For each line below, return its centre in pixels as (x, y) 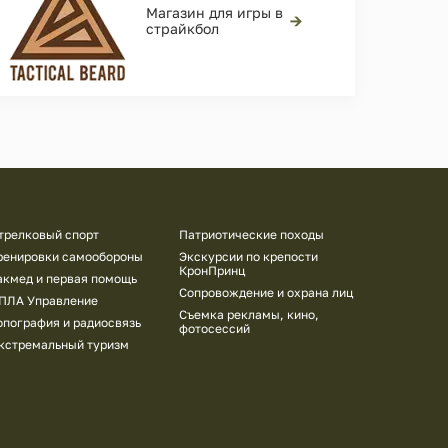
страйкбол (183, 29)
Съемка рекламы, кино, (248, 315)
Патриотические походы (251, 235)
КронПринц (211, 271)
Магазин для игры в (215, 13)
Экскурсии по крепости (248, 257)
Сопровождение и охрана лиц (265, 293)
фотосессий (214, 329)
